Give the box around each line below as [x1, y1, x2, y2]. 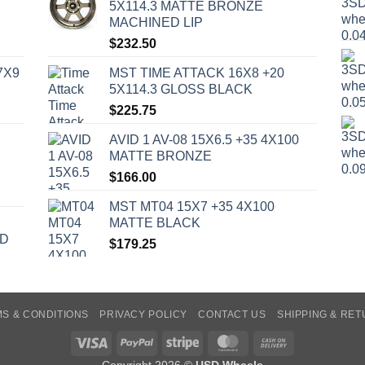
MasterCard [244, 335, 305, 349]
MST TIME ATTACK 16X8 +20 [109, 66, 284, 81]
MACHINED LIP [109, 15, 203, 30]
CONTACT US [198, 309, 266, 321]
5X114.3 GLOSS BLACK [109, 82, 253, 97]
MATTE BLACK [109, 216, 200, 231]
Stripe [198, 335, 228, 349]
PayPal [152, 335, 188, 349]
